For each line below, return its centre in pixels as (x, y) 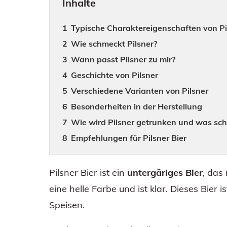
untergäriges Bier (165, 172)
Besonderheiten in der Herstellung (137, 106)
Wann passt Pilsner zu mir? (123, 59)
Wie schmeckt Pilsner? (114, 43)
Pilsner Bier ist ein (88, 172)
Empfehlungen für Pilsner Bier (129, 138)
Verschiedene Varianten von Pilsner (140, 90)
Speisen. (67, 205)
